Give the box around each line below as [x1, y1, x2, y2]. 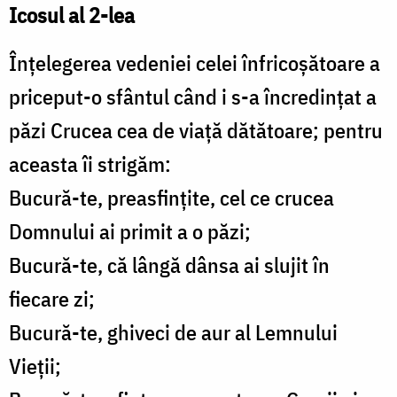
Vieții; [9, 352, 61, 381]
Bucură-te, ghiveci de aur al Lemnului [9, 318, 338, 347]
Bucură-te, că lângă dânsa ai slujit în [9, 251, 330, 280]
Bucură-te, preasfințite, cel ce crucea [9, 183, 334, 213]
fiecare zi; [9, 284, 95, 314]
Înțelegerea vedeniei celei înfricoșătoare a [9, 49, 380, 78]
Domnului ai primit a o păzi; [9, 217, 251, 246]
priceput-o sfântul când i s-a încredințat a [9, 82, 377, 112]
